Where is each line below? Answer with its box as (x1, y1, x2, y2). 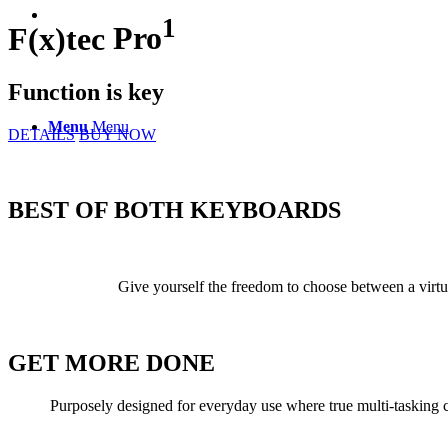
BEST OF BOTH (8, 197, 190, 224)
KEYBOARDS (190, 197, 341, 224)
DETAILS (8, 125, 75, 143)
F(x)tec (8, 20, 113, 57)
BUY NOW (79, 125, 156, 143)
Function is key (8, 78, 164, 105)
